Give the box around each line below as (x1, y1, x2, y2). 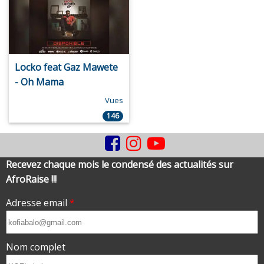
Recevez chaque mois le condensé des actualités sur (6, 158, 233, 171)
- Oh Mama (15, 75, 64, 89)
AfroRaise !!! (6, 173, 57, 186)
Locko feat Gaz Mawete (15, 61, 118, 74)
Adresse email (6, 196, 70, 210)
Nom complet (6, 240, 65, 254)
